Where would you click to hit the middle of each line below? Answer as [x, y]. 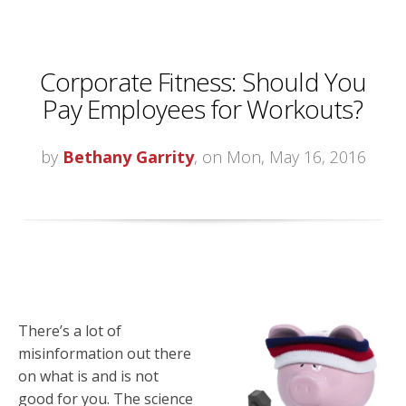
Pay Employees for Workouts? [203, 109]
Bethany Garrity [128, 157]
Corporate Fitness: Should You [203, 82]
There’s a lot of [70, 330]
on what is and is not [88, 376]
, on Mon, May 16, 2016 [280, 157]
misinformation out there [105, 353]
